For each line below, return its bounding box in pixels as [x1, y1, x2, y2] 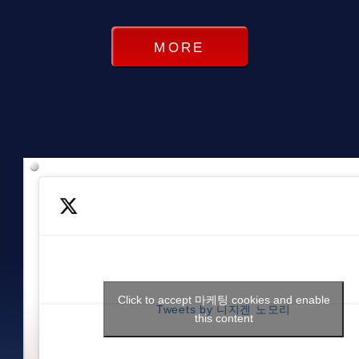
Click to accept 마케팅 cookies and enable [117, 293, 330, 307]
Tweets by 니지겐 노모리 [156, 302, 291, 316]
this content [194, 312, 253, 325]
